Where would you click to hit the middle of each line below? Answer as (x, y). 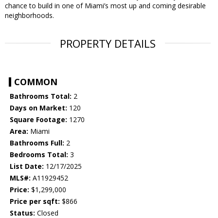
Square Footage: (38, 120)
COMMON (36, 82)
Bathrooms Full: (37, 143)
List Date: (27, 166)
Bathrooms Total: (41, 96)
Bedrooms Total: (39, 155)
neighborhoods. (29, 16)
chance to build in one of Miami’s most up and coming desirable (105, 6)
